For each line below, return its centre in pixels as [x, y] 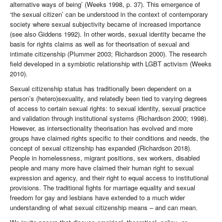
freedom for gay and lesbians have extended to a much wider [97, 198]
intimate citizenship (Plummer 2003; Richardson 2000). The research [108, 54]
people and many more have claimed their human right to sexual [102, 168]
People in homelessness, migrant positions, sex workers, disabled [105, 158]
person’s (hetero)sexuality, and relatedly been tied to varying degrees [109, 99]
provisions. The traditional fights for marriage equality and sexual [103, 188]
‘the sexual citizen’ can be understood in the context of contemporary [109, 14]
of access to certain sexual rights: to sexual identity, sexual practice [108, 109]
